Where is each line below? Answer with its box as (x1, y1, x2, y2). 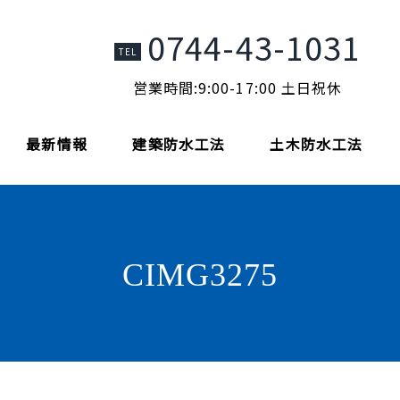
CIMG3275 (121, 257, 279, 293)
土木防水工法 (270, 133, 363, 154)
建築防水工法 (132, 133, 226, 154)
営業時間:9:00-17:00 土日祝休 (132, 77, 343, 98)
